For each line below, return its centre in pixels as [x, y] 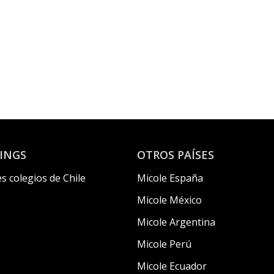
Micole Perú [164, 244]
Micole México [169, 200]
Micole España [170, 178]
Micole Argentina [176, 222]
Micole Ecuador [172, 266]
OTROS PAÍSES [176, 155]
